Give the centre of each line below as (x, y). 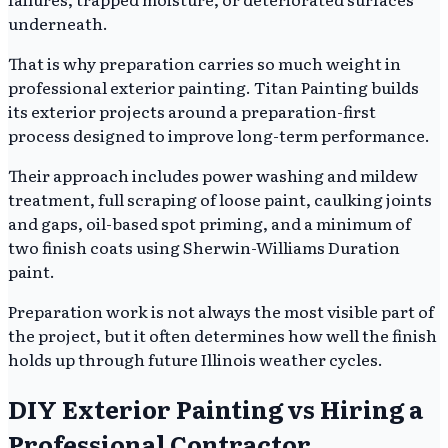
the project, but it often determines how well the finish (222, 335)
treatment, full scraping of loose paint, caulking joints (220, 199)
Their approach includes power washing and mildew (213, 175)
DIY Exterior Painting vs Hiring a (215, 409)
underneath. (58, 23)
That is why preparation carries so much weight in (204, 63)
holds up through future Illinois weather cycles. (195, 359)
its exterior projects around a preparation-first (192, 111)
